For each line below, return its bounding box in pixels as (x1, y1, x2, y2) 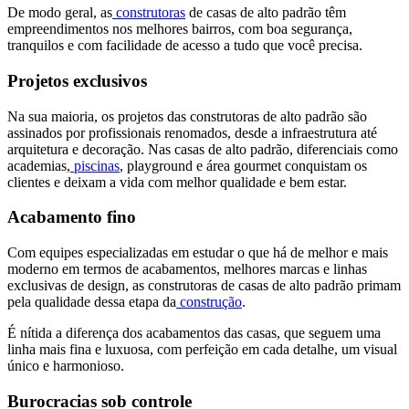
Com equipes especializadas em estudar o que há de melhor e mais (7, 244, 388, 260)
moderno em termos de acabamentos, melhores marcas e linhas (7, 260, 367, 277)
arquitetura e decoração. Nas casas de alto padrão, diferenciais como (7, 141, 398, 157)
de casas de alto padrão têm (185, 5, 346, 21)
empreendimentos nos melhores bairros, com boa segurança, (7, 21, 352, 37)
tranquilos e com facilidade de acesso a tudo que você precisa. (7, 37, 362, 54)
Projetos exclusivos (7, 70, 147, 90)
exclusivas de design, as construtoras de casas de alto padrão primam (7, 277, 401, 293)
